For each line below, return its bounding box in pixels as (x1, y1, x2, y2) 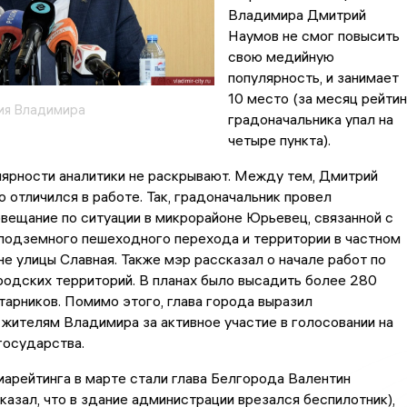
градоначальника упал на (227, 110, 393, 129)
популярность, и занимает (227, 68, 399, 87)
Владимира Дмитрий (227, 5, 366, 25)
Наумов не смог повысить (227, 26, 400, 45)
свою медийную (227, 47, 334, 66)
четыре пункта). (227, 131, 331, 150)
